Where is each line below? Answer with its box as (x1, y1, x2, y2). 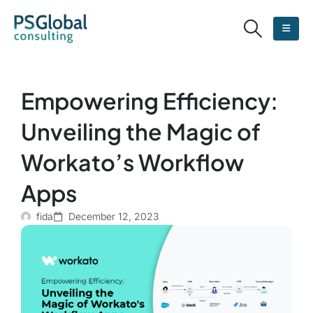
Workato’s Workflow (21, 147, 244, 176)
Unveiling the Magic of (21, 117, 261, 145)
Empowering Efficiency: (21, 86, 278, 115)
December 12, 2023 (68, 210, 159, 222)
